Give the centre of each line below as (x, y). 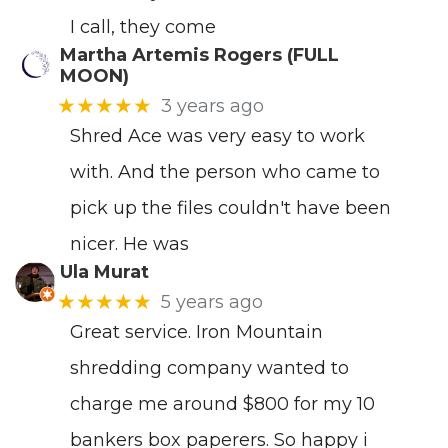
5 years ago (211, 301)
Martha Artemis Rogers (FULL (199, 54)
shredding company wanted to (209, 368)
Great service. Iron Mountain (196, 332)
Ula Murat (104, 272)
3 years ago (212, 105)
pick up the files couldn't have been (230, 208)
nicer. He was (129, 244)
